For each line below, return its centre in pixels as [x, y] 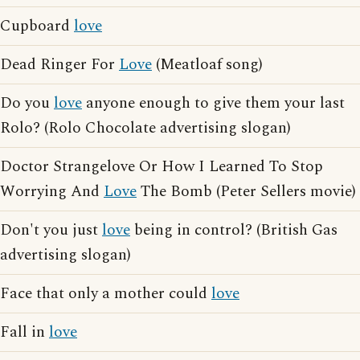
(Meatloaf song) [207, 65]
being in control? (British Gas [234, 230]
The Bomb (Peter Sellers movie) [246, 192]
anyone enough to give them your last [213, 103]
